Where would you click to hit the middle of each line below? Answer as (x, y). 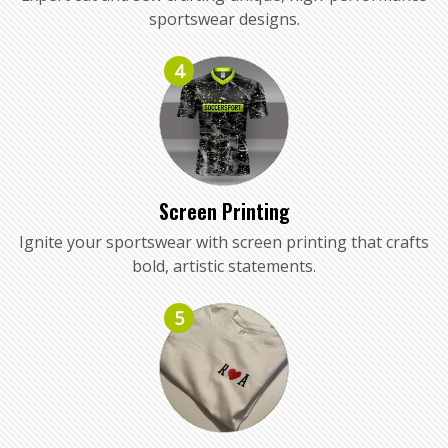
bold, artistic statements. (224, 265)
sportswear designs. (224, 18)
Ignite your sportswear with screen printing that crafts (224, 241)
